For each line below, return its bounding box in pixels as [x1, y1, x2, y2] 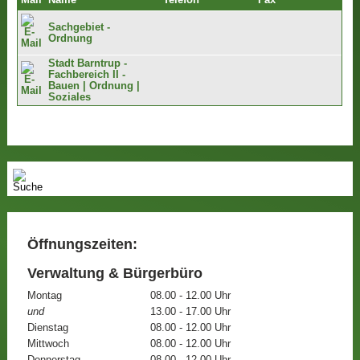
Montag [27, 289, 62, 301]
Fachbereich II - [48, 69, 126, 81]
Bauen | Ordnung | [48, 80, 141, 92]
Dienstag [27, 321, 68, 333]
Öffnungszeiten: [27, 235, 137, 252]
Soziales [48, 92, 92, 104]
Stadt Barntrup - [48, 58, 128, 70]
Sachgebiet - [48, 22, 111, 34]
